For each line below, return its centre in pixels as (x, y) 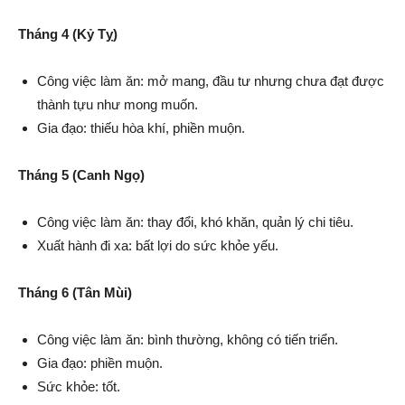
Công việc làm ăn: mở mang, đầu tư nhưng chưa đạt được (211, 81)
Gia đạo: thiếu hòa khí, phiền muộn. (141, 128)
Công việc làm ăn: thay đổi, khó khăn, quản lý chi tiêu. (195, 222)
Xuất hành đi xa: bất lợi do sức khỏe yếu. (158, 245)
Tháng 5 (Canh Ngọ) (81, 175)
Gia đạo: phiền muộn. (100, 363)
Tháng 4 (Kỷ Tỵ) (68, 34)
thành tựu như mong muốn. (118, 104)
